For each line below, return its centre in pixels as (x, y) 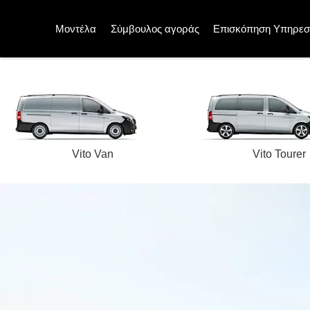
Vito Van (93, 154)
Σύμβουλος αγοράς (155, 28)
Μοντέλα (76, 28)
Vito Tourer (279, 154)
